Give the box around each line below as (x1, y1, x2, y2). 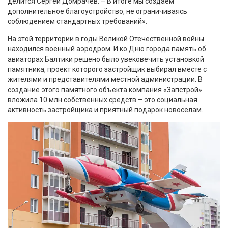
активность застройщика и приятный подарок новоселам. (8, 106, 203, 115)
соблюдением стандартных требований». (8, 17, 147, 26)
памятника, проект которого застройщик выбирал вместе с (8, 65, 207, 74)
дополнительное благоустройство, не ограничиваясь (8, 7, 187, 16)
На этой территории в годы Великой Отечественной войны (8, 35, 204, 43)
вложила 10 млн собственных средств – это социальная (8, 96, 197, 104)
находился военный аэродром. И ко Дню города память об (8, 45, 206, 53)
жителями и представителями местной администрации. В (8, 75, 203, 84)
